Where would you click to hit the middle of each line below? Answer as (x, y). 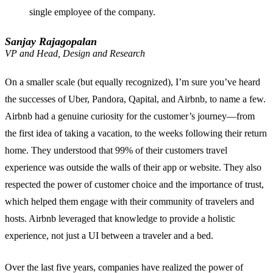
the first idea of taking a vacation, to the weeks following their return (136, 133)
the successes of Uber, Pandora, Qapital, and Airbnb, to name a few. (135, 99)
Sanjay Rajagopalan (51, 42)
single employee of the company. (92, 12)
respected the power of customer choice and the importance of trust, (134, 185)
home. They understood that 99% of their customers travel (116, 151)
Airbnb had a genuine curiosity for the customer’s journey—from (130, 116)
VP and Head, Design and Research (75, 54)
